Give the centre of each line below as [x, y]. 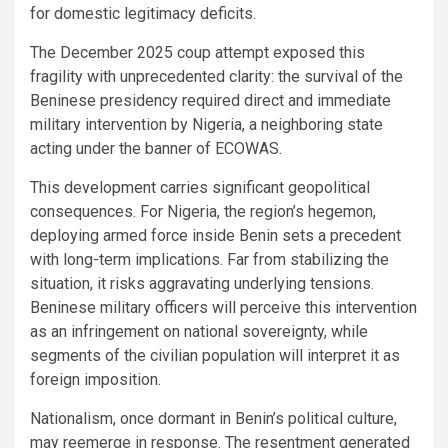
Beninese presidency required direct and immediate [210, 100]
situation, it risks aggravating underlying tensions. [202, 283]
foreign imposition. [95, 379]
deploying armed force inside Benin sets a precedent [215, 235]
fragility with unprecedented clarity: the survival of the [216, 76]
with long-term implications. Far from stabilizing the [209, 259]
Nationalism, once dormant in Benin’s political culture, [213, 418]
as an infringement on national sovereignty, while [199, 331]
